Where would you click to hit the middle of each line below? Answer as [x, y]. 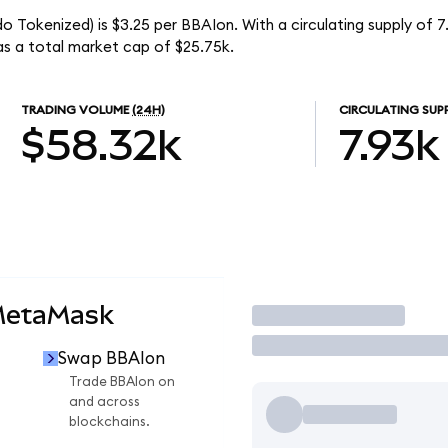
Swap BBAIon [111, 358]
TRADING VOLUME [75, 110]
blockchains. [109, 422]
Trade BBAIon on [122, 382]
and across [104, 402]
